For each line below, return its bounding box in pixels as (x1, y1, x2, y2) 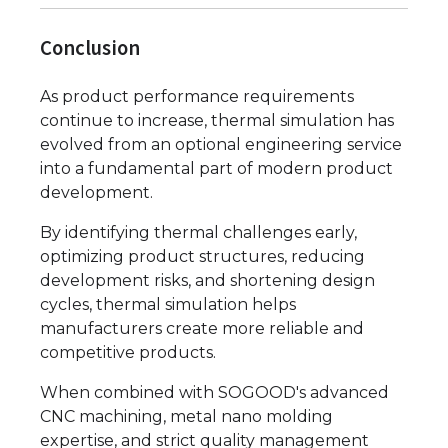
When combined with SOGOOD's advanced (40, 383, 389, 403)
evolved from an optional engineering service (40, 135, 402, 155)
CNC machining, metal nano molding (40, 407, 333, 427)
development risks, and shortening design (40, 271, 375, 291)
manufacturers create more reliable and (40, 319, 364, 339)
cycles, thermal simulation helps (40, 295, 296, 315)
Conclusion (40, 35, 140, 62)
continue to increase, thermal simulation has (40, 111, 394, 131)
